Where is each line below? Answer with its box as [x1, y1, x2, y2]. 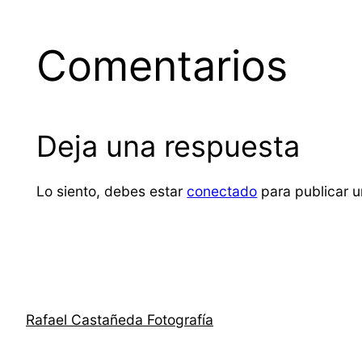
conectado [187, 183, 258, 200]
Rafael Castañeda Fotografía [26, 310, 213, 328]
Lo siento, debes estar [36, 183, 187, 200]
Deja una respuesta [36, 128, 301, 164]
